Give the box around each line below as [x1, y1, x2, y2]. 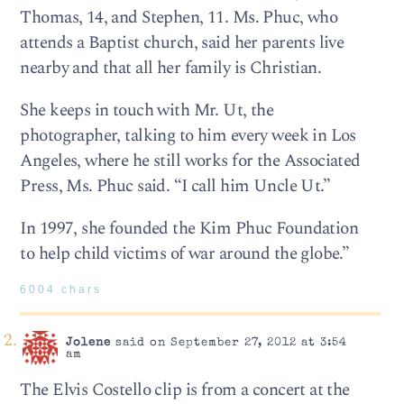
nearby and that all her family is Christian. [20, 54, 322, 81]
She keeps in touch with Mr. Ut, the [20, 96, 274, 124]
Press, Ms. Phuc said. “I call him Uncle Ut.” [20, 172, 331, 199]
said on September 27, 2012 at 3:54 [110, 336, 347, 349]
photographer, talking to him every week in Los [20, 122, 356, 149]
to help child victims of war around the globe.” [20, 241, 350, 268]
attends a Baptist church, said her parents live [20, 29, 344, 56]
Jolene [65, 336, 111, 349]
